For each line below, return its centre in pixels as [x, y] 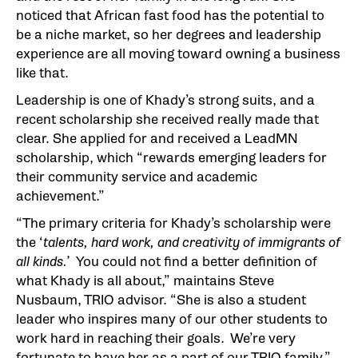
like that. [42, 74]
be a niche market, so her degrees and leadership [169, 35]
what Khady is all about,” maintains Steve [145, 281]
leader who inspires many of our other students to [172, 320]
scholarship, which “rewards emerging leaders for [171, 158]
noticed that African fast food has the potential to [170, 16]
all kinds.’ [46, 262]
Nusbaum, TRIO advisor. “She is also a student [161, 300]
